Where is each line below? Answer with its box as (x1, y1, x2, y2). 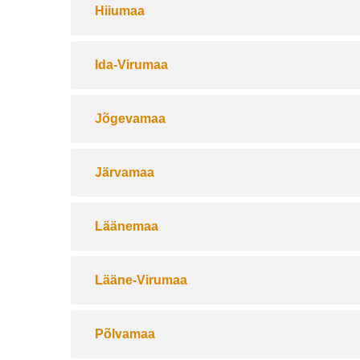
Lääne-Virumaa (95, 273, 187, 287)
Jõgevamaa (95, 112, 166, 125)
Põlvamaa (95, 327, 155, 341)
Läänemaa (95, 219, 158, 233)
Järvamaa (95, 166, 154, 179)
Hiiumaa (95, 4, 145, 18)
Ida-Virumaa (95, 58, 168, 72)
